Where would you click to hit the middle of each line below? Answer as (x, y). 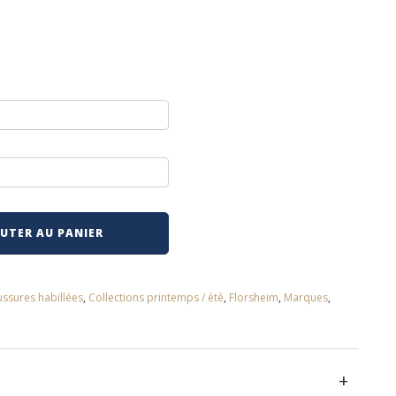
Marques (306, 297)
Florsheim (254, 297)
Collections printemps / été (156, 297)
